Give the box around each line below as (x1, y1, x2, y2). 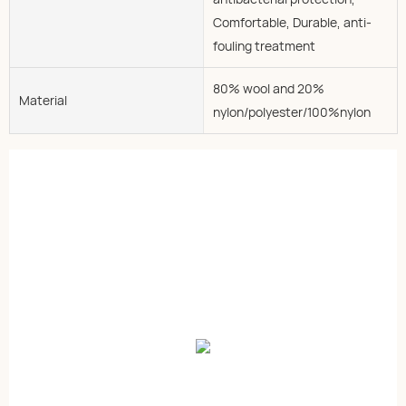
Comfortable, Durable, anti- (212, 13, 372, 31)
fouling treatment (212, 36, 315, 54)
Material (19, 91, 67, 109)
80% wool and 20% (212, 79, 324, 97)
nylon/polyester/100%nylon (212, 102, 371, 121)
